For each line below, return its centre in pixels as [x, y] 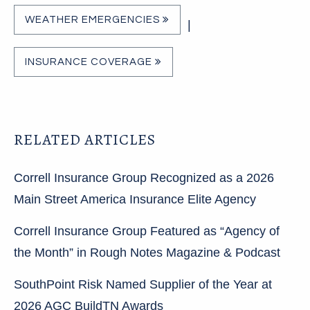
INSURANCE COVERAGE [90, 62]
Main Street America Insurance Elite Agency [135, 199]
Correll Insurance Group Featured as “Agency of [147, 231]
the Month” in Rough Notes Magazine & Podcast [147, 252]
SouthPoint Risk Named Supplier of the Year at [143, 284]
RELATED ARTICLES [85, 140]
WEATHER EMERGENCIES [94, 20]
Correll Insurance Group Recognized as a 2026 [144, 177]
